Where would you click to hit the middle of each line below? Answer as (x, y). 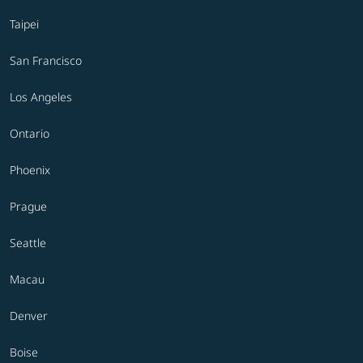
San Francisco (46, 61)
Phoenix (30, 170)
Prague (28, 207)
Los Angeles (41, 97)
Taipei (24, 24)
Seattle (28, 243)
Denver (29, 316)
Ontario (30, 134)
